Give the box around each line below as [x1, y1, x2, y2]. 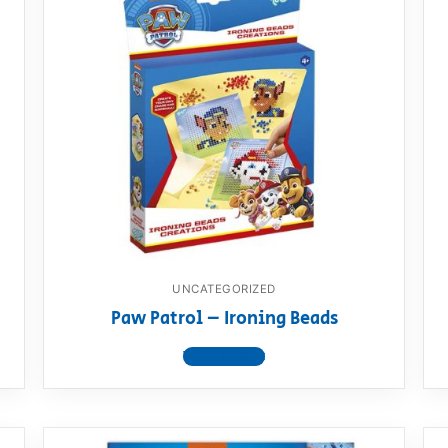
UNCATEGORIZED [172, 282, 276, 297]
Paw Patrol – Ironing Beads [110, 305, 338, 332]
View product [183, 346, 265, 366]
